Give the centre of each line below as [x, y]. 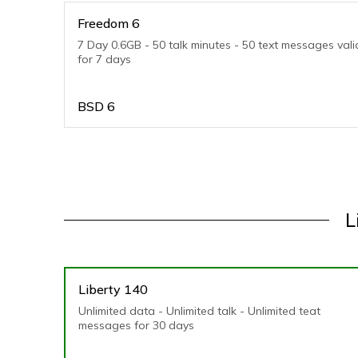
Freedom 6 [109, 23]
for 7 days [104, 59]
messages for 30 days [136, 325]
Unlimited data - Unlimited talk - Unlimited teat [199, 311]
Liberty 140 [113, 289]
